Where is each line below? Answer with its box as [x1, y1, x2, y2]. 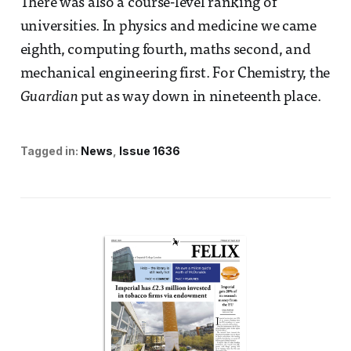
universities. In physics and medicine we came [20, 19, 317, 34]
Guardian [20, 89, 78, 105]
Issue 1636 [118, 143, 180, 157]
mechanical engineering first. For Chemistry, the [20, 66, 331, 81]
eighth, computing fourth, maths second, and [20, 42, 311, 58]
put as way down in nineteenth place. [78, 89, 321, 105]
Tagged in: [20, 143, 78, 157]
